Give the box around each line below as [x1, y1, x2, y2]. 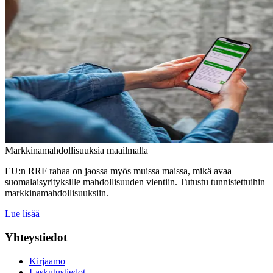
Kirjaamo [29, 255, 65, 266]
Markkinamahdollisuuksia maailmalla [5, 145, 151, 156]
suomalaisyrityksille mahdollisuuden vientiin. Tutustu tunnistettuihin [5, 177, 265, 188]
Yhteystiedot [5, 231, 67, 244]
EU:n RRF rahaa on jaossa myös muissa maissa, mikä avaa [5, 166, 232, 177]
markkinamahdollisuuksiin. [5, 188, 108, 199]
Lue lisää [5, 208, 40, 219]
